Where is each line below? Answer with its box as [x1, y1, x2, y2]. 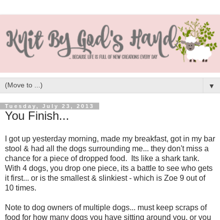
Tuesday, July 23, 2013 [5, 103, 94, 109]
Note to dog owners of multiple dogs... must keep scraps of [5, 203, 207, 212]
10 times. [5, 184, 38, 192]
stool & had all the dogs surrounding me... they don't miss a [5, 144, 209, 153]
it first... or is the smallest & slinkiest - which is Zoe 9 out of [5, 174, 205, 183]
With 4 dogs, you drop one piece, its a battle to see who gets [5, 164, 213, 173]
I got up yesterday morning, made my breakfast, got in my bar [5, 135, 215, 143]
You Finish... [5, 109, 69, 122]
